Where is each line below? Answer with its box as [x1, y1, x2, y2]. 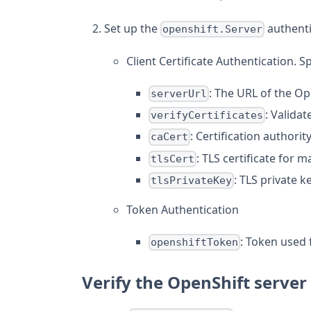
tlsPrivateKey [151, 174, 233, 187]
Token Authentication [126, 201, 239, 217]
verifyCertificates [151, 109, 264, 122]
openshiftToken [151, 236, 239, 249]
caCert [151, 131, 189, 144]
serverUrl [151, 87, 208, 101]
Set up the [104, 20, 160, 36]
